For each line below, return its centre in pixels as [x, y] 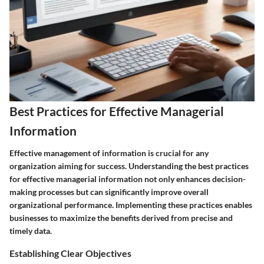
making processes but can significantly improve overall [109, 192]
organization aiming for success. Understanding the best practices [129, 166]
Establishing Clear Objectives [70, 253]
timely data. [31, 230]
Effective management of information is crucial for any [109, 153]
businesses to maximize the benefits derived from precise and [121, 217]
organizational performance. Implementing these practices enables [131, 204]
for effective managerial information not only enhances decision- [128, 179]
